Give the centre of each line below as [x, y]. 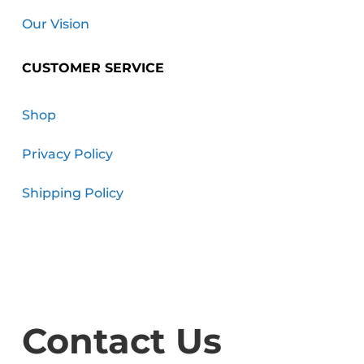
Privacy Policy [67, 154]
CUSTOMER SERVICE [93, 68]
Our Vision [55, 24]
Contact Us [121, 341]
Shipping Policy [72, 193]
